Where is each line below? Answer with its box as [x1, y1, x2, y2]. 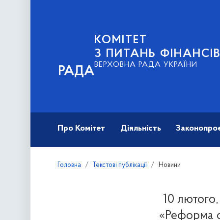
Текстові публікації [93, 162, 147, 169]
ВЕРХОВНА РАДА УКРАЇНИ [94, 61, 197, 69]
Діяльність [120, 124, 161, 134]
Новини [159, 162, 181, 169]
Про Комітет [57, 124, 106, 134]
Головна [57, 162, 82, 169]
